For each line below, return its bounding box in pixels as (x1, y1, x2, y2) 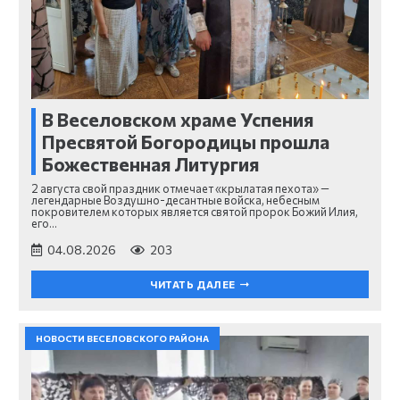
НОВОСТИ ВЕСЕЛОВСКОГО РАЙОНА (36, 333, 209, 345)
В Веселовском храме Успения (42, 107, 313, 130)
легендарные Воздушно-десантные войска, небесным (31, 193, 320, 208)
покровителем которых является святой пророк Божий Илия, (31, 204, 358, 220)
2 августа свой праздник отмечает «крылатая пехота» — (31, 181, 329, 196)
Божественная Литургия (42, 152, 259, 175)
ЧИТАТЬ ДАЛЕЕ (150, 279, 236, 291)
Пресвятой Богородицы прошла (42, 129, 329, 153)
